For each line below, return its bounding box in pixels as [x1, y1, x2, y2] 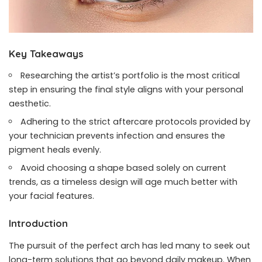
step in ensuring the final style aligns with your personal [9, 84, 243, 96]
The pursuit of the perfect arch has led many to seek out [9, 239, 250, 251]
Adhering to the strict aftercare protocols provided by [20, 116, 251, 128]
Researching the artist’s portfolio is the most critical [20, 70, 240, 82]
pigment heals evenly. [9, 144, 101, 156]
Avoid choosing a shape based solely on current [20, 162, 227, 174]
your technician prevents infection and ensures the [9, 130, 225, 142]
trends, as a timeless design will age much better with [9, 176, 237, 188]
